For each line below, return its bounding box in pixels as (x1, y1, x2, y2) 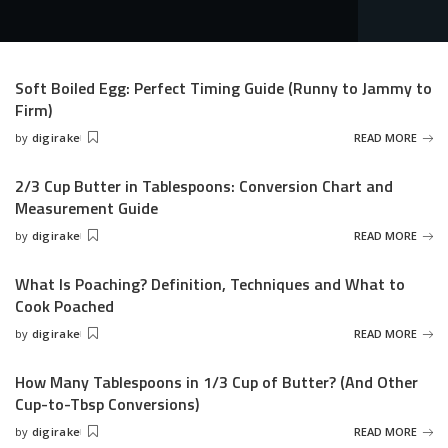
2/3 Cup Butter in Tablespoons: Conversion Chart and (15, 174, 393, 198)
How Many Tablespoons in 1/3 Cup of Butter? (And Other (15, 370, 418, 394)
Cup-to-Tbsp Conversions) (15, 392, 199, 416)
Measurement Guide (15, 196, 158, 220)
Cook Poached (15, 294, 114, 318)
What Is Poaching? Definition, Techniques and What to (15, 272, 405, 296)
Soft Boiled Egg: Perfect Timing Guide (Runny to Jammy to (15, 76, 432, 100)
